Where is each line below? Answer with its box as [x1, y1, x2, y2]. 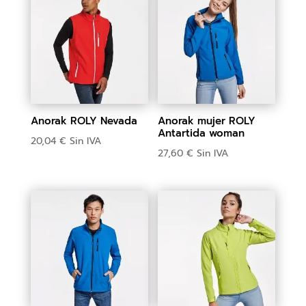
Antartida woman [158, 126, 245, 141]
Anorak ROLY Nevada [30, 113, 137, 129]
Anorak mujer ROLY [158, 113, 256, 129]
